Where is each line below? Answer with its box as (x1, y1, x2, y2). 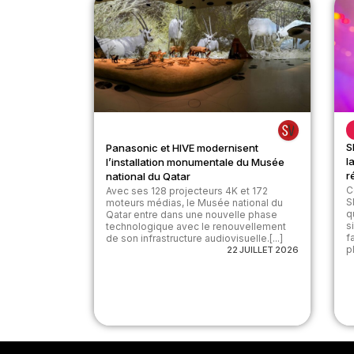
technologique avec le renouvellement (106, 220, 287, 232)
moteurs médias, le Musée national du (106, 196, 284, 209)
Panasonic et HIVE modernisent (106, 141, 259, 154)
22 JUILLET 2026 (226, 243, 299, 255)
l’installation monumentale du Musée (106, 155, 285, 168)
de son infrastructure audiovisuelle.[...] (106, 232, 284, 244)
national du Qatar (106, 169, 191, 183)
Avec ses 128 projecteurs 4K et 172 (106, 184, 269, 197)
